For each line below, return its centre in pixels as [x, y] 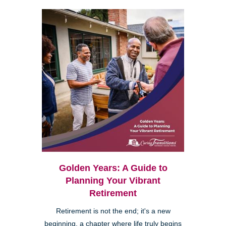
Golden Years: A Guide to [113, 168]
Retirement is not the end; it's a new [113, 211]
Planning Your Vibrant [113, 180]
